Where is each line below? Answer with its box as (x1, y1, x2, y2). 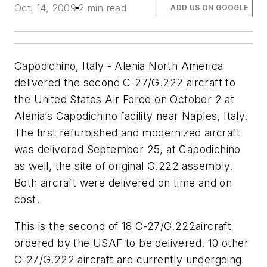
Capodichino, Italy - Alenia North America (14, 59, 223, 72)
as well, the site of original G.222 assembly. (14, 159, 233, 172)
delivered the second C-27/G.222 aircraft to (14, 76, 236, 89)
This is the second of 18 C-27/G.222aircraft (14, 220, 232, 233)
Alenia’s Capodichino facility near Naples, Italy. (14, 109, 248, 122)
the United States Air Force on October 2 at (14, 92, 235, 105)
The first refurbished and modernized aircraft (14, 126, 240, 139)
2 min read (79, 1, 127, 14)
